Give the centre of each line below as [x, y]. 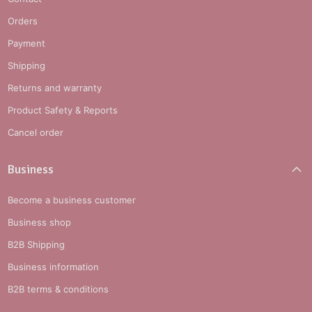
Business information [54, 266]
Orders [23, 21]
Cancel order [36, 133]
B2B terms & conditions [58, 289]
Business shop [40, 222]
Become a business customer [72, 200]
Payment [27, 44]
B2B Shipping [37, 244]
